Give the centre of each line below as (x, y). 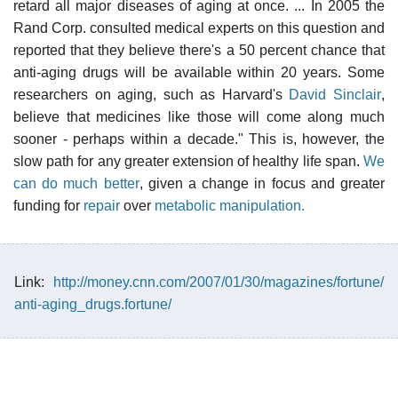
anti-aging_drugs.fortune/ (93, 304)
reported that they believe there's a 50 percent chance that (199, 50)
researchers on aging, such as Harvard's (151, 94)
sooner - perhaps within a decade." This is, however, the (199, 139)
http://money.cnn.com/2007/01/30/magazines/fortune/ (219, 282)
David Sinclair (335, 94)
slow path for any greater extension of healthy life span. (188, 161)
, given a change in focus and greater (262, 183)
